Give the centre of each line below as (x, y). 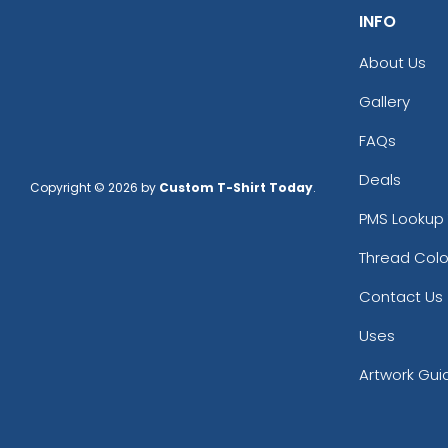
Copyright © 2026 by (94, 187)
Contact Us (400, 296)
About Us (392, 62)
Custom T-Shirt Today (236, 187)
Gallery (384, 101)
